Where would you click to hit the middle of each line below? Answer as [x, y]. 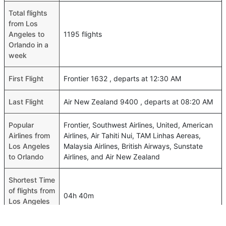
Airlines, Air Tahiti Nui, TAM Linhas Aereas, [132, 135]
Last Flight [26, 102]
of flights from [32, 190]
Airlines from [29, 135]
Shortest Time [32, 180]
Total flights [28, 13]
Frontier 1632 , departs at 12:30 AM [122, 78]
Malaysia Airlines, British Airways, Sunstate [133, 146]
